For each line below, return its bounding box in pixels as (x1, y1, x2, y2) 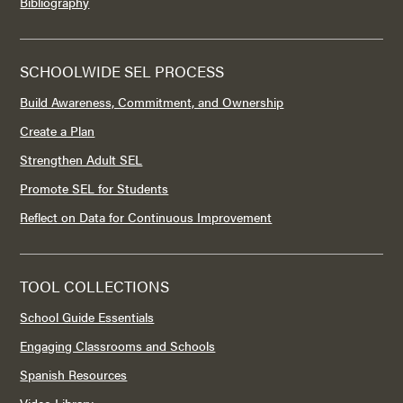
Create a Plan (20, 121, 95, 139)
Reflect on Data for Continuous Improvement (20, 207, 273, 226)
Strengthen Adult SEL (20, 149, 143, 168)
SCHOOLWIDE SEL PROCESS (20, 59, 225, 82)
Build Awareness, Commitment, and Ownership (20, 92, 284, 111)
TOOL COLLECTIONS (20, 274, 170, 297)
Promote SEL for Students (20, 178, 169, 197)
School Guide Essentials (20, 307, 155, 326)
